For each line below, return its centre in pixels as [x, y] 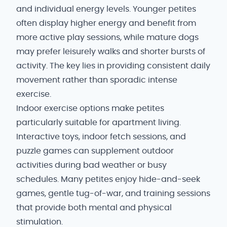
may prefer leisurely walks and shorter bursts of [111, 52]
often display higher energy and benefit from [106, 23]
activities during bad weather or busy [91, 165]
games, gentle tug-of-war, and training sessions [113, 194]
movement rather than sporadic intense [97, 80]
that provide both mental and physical [94, 208]
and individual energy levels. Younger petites [106, 9]
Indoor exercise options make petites [90, 108]
